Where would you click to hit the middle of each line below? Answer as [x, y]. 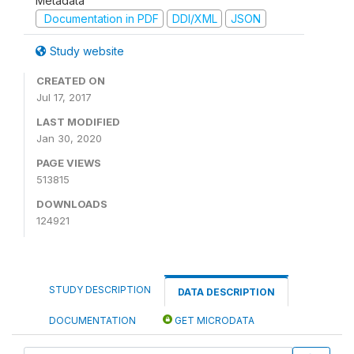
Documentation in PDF [100, 18]
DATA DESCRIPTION [226, 292]
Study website [85, 51]
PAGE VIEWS [69, 163]
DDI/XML [194, 18]
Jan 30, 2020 [69, 138]
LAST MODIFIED [78, 122]
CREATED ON [71, 81]
